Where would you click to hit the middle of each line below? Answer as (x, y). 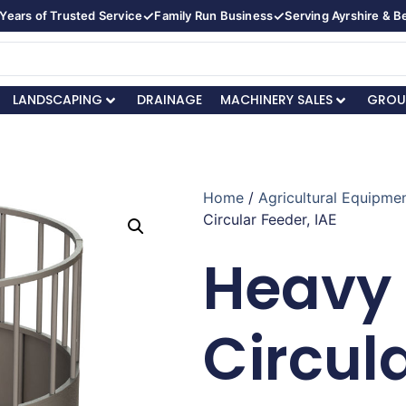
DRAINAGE (169, 100)
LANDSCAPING (57, 100)
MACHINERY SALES (276, 100)
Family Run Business (214, 15)
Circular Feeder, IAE (270, 219)
